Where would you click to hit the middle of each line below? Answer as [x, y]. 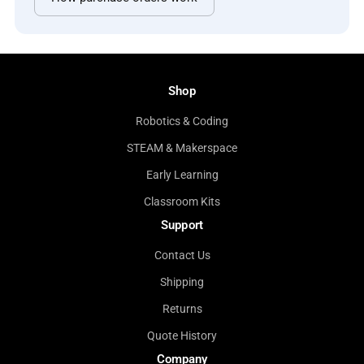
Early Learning [182, 175]
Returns [182, 309]
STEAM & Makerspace [182, 148]
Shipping [182, 282]
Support [182, 225]
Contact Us [182, 255]
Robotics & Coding [182, 121]
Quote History [182, 336]
